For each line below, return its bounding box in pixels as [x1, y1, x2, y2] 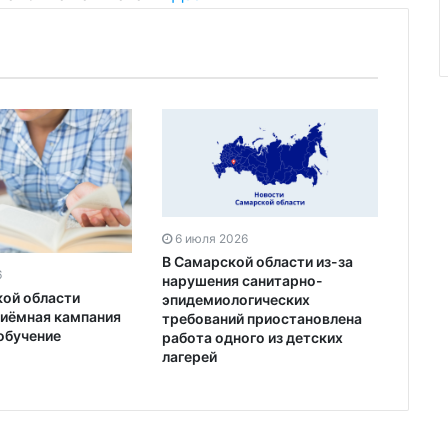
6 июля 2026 [175, 231, 248, 247]
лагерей [162, 348, 217, 366]
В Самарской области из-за [162, 253, 353, 271]
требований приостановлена [162, 310, 362, 328]
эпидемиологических [162, 291, 310, 309]
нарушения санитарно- [162, 272, 323, 290]
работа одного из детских [162, 329, 343, 347]
